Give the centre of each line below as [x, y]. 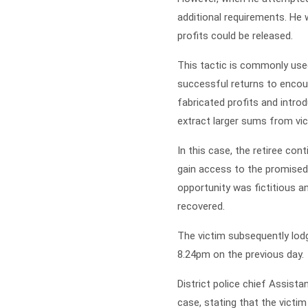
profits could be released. [235, 36]
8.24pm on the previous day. [241, 255]
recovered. [201, 207]
